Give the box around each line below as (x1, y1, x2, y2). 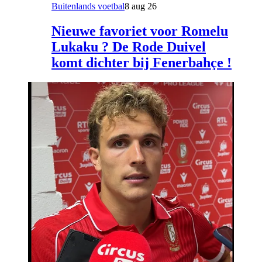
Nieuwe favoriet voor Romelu (51, 23, 228, 39)
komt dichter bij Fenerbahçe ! (51, 54, 232, 70)
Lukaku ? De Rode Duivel (51, 39, 206, 54)
